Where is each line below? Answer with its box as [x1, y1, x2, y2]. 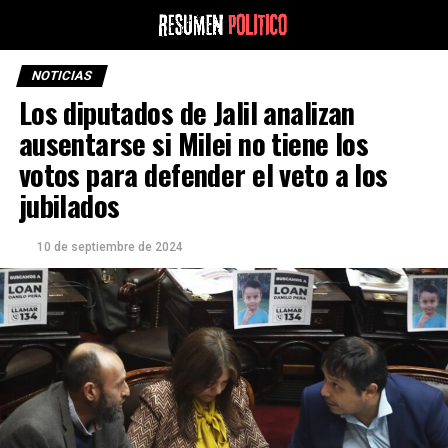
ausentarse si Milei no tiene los [18, 122, 369, 164]
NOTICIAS [29, 68, 94, 83]
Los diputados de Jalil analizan [18, 91, 355, 133]
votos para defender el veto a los [18, 153, 388, 195]
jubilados [18, 184, 120, 226]
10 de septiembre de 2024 [36, 240, 183, 254]
